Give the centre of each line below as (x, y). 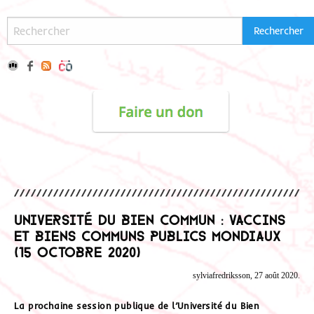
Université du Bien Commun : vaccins (150, 218)
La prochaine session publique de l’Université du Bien (137, 305)
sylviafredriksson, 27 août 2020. (246, 276)
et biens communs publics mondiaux (148, 234)
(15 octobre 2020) (77, 251)
